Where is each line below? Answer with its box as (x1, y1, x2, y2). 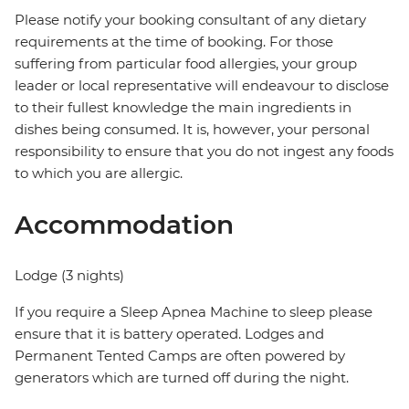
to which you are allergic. (15, 164, 183, 183)
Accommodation (15, 209, 234, 241)
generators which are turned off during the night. (15, 369, 349, 387)
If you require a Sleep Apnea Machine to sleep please (15, 303, 372, 321)
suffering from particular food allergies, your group (15, 55, 357, 73)
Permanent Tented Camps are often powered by (15, 347, 345, 365)
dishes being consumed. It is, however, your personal (15, 121, 370, 139)
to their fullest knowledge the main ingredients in (15, 99, 351, 117)
